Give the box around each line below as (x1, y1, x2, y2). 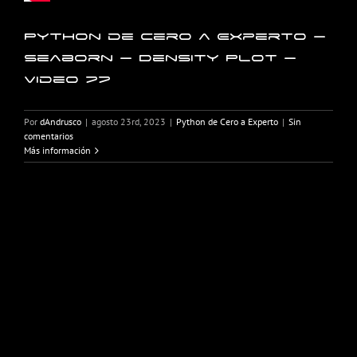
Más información (24, 144, 91, 157)
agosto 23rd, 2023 (92, 116, 166, 128)
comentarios (24, 130, 73, 143)
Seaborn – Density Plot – (24, 51, 296, 65)
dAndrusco (40, 116, 81, 128)
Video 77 (24, 73, 111, 87)
